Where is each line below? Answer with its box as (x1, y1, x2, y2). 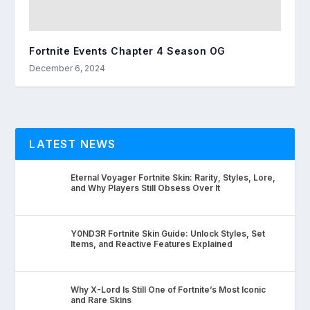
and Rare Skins (71, 295, 132, 306)
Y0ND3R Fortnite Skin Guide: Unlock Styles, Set (71, 228, 266, 239)
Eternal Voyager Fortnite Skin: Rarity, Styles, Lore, (71, 172, 276, 183)
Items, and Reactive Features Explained (71, 239, 233, 250)
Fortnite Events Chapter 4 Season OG (29, 45, 226, 57)
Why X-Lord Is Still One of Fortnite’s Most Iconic (71, 284, 266, 295)
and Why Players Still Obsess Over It (71, 183, 221, 194)
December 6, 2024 (29, 63, 106, 74)
